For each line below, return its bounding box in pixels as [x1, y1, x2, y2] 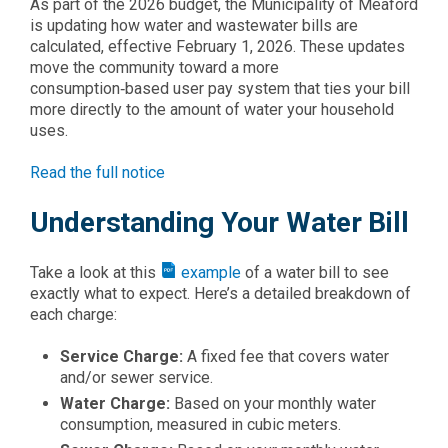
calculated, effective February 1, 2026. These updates [30, 37, 405, 56]
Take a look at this [30, 263, 160, 282]
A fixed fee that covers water [187, 347, 389, 366]
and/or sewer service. [60, 368, 213, 387]
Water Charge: [60, 394, 174, 413]
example [181, 263, 241, 282]
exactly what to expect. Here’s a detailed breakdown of [30, 284, 411, 303]
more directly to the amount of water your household [30, 100, 394, 119]
